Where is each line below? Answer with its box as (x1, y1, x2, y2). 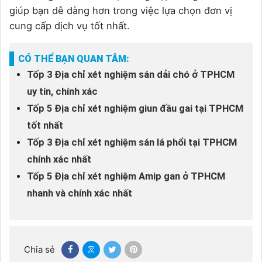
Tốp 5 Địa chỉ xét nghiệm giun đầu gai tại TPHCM (27, 102, 243, 114)
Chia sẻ (24, 243, 55, 255)
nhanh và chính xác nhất (27, 187, 132, 199)
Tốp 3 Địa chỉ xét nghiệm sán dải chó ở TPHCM (27, 68, 235, 80)
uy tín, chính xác (27, 85, 98, 97)
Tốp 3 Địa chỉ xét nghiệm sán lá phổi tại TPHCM (27, 136, 237, 148)
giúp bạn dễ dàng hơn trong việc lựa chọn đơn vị (9, 4, 232, 16)
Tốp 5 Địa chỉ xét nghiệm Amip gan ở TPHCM (27, 170, 225, 182)
